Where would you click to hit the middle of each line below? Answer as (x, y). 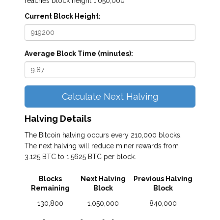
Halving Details (58, 119)
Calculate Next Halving (110, 97)
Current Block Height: (63, 16)
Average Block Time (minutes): (79, 54)
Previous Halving (163, 179)
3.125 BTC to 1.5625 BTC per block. (80, 157)
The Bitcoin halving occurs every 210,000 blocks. (103, 135)
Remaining (51, 188)
